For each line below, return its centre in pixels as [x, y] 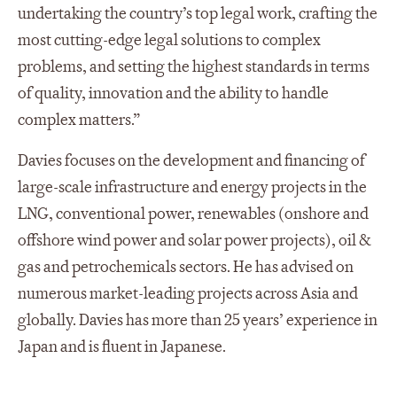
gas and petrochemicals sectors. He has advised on [186, 267]
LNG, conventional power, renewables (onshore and [193, 214]
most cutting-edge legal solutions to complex [169, 40]
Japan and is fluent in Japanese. [122, 346]
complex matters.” [79, 120]
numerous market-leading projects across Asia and [188, 293]
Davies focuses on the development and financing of [191, 160]
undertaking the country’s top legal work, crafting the [198, 13]
